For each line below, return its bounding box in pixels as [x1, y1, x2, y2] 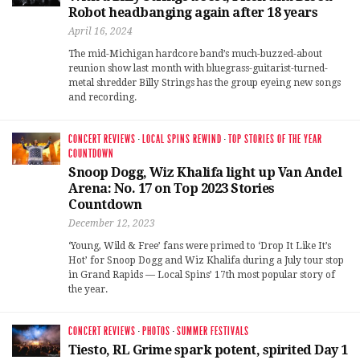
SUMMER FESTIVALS [177, 324, 249, 338]
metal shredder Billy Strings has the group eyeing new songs [68, 76, 341, 88]
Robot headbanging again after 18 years [68, 4, 317, 20]
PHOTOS [142, 324, 170, 338]
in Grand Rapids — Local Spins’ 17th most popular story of [68, 268, 335, 280]
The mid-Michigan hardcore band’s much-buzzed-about [68, 47, 322, 59]
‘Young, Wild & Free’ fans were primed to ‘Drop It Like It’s [68, 239, 331, 252]
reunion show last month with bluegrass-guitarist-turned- [68, 62, 328, 74]
